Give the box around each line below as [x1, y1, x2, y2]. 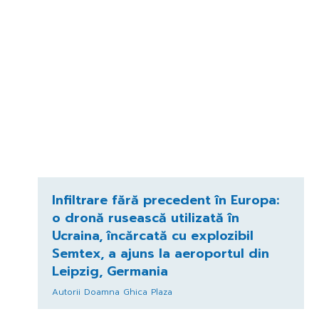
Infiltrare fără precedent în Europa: [51, 189, 279, 210]
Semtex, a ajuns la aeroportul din [51, 243, 269, 263]
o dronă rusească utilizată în [51, 207, 239, 228]
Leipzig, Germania [51, 261, 168, 281]
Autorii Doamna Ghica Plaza [51, 285, 172, 298]
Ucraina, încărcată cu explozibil [51, 225, 253, 246]
